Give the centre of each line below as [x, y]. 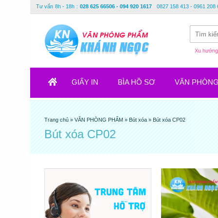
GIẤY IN [85, 82]
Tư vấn [45, 6]
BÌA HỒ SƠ [136, 82]
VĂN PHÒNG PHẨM [99, 120]
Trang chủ [57, 120]
